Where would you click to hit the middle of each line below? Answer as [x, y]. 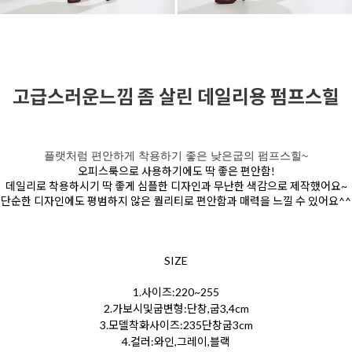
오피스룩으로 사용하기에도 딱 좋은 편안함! [176, 170]
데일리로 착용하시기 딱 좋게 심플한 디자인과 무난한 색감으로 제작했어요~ [176, 185]
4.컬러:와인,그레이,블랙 [176, 341]
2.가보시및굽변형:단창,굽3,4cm [176, 308]
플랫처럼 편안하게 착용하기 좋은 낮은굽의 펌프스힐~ [176, 155]
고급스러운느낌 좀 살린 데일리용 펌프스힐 [176, 96]
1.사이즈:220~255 [176, 291]
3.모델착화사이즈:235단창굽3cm [176, 324]
